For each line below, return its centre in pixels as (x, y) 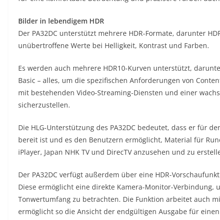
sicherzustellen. (44, 105)
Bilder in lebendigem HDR (61, 21)
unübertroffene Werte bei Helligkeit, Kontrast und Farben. (114, 45)
